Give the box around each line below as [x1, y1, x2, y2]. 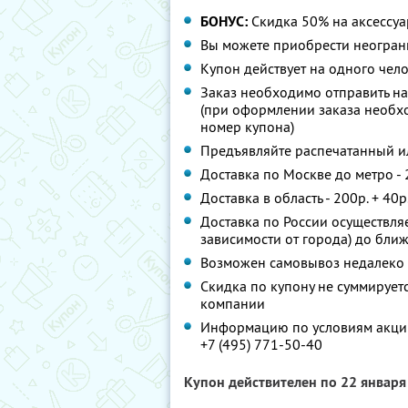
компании [200, 294, 265, 312]
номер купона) [200, 117, 294, 136]
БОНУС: [200, 12, 248, 31]
